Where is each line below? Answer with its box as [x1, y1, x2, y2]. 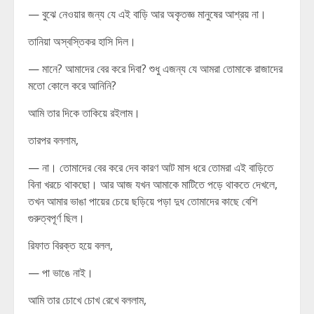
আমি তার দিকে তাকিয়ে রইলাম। [28, 105, 140, 121]
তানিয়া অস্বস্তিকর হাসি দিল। [28, 34, 136, 49]
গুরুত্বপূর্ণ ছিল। [28, 210, 85, 226]
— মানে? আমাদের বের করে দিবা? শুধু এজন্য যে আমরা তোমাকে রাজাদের [28, 61, 282, 76]
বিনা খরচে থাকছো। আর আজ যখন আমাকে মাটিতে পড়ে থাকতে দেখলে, [28, 177, 278, 192]
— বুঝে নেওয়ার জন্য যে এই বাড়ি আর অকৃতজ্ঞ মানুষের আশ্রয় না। [28, 6, 266, 22]
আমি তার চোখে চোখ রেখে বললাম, [28, 292, 146, 308]
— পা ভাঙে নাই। [28, 265, 93, 280]
